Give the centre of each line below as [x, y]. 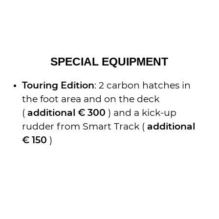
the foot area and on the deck [91, 99]
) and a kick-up [141, 113]
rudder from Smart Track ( [85, 127]
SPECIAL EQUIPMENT [109, 62]
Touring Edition [58, 86]
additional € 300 [67, 113]
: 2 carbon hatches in [143, 86]
